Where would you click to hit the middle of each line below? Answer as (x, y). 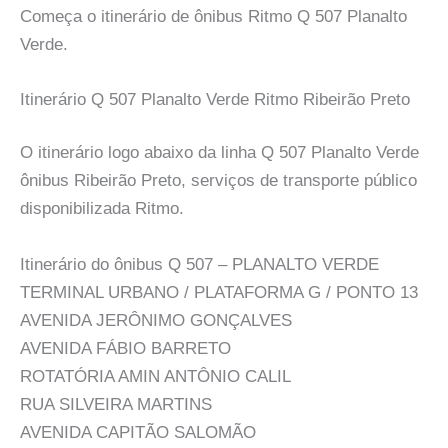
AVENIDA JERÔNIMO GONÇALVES (156, 320)
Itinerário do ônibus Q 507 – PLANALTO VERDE (199, 264)
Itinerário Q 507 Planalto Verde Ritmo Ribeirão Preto (215, 99)
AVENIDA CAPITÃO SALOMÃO (138, 432)
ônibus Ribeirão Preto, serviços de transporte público (218, 181)
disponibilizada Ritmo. (102, 209)
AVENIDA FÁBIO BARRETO (125, 348)
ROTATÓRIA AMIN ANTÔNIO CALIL (155, 376)
